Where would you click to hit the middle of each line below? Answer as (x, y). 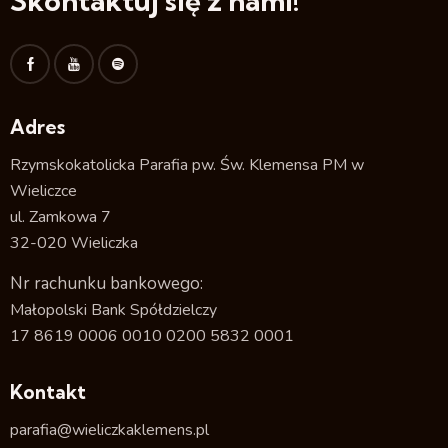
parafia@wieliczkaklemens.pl (109, 430)
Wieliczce (43, 191)
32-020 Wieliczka (74, 243)
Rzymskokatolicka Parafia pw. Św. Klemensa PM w (187, 165)
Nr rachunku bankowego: (106, 283)
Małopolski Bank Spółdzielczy (113, 309)
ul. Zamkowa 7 (60, 217)
